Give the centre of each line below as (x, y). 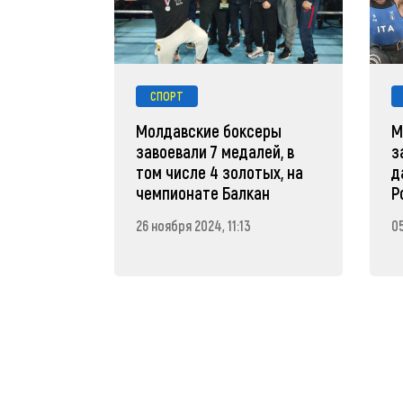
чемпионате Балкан (203, 193)
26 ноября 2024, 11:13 (193, 225)
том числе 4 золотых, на (219, 172)
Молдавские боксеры (209, 130)
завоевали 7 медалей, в (215, 151)
